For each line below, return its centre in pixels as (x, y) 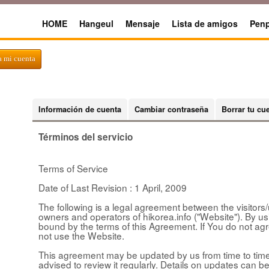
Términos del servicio (86, 137)
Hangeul (96, 23)
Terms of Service (73, 168)
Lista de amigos (205, 23)
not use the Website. (81, 235)
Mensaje (143, 23)
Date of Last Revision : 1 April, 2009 (113, 187)
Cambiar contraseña (171, 109)
